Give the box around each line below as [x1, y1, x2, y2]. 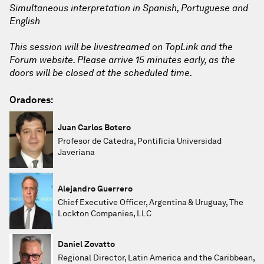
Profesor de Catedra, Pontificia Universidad [58, 136, 222, 146]
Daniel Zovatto [58, 239, 115, 249]
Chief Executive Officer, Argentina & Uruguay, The [58, 197, 243, 207]
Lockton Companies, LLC [58, 208, 151, 218]
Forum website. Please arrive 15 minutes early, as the [9, 54, 235, 65]
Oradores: [9, 94, 53, 105]
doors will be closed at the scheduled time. [9, 67, 192, 78]
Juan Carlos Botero [58, 122, 131, 132]
